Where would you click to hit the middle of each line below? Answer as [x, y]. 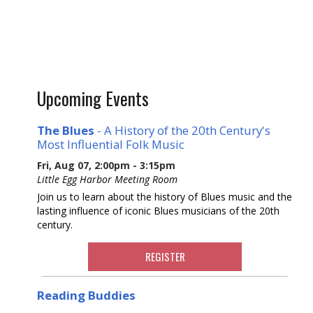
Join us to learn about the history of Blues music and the [165, 196]
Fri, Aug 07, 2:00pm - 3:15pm [106, 165]
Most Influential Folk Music [111, 144]
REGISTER [165, 256]
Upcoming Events [93, 99]
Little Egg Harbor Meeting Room [107, 179]
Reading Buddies [86, 295]
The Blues [66, 130]
